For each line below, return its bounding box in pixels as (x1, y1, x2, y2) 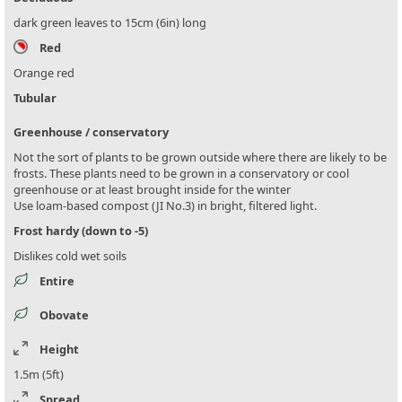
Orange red (13, 65, 74, 82)
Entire (39, 273, 74, 290)
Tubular (13, 90, 57, 107)
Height (39, 341, 79, 358)
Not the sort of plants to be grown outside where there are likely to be (13, 149, 387, 166)
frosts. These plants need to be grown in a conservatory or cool (13, 165, 349, 182)
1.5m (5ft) (13, 366, 64, 383)
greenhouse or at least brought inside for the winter (13, 181, 291, 198)
